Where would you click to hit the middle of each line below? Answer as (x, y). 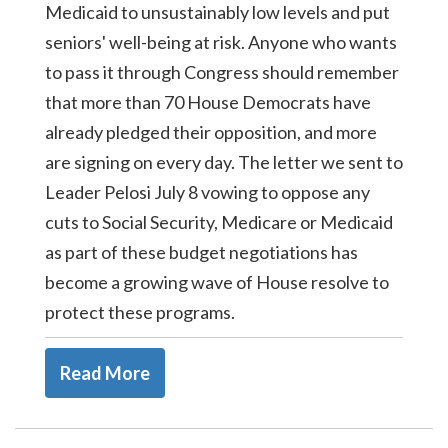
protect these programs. (140, 312)
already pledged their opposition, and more (211, 132)
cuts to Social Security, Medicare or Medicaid (219, 222)
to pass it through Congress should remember (222, 72)
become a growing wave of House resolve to (217, 282)
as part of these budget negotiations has (201, 252)
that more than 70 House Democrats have (208, 102)
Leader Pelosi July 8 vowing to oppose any (207, 192)
